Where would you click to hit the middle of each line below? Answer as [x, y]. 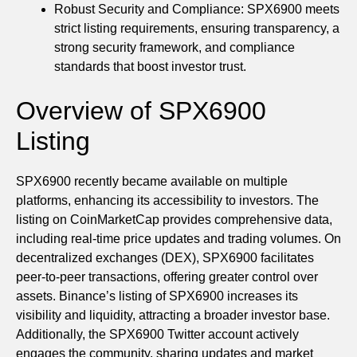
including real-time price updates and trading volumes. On [178, 238]
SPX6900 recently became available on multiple [152, 181]
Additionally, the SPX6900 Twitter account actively [157, 334]
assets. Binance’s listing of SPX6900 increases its [157, 296]
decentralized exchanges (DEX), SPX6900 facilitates [165, 257]
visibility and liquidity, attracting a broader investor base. [173, 315]
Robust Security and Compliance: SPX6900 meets [197, 9]
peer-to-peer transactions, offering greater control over [167, 277]
